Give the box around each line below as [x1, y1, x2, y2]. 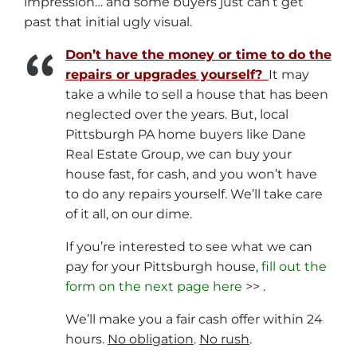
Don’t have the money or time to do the [65, 47, 331, 63]
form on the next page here [65, 279, 242, 295]
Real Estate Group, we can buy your [65, 147, 292, 163]
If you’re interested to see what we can [65, 239, 312, 255]
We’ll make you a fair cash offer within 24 [65, 312, 323, 328]
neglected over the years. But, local [65, 107, 288, 123]
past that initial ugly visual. [24, 14, 192, 30]
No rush [199, 331, 249, 347]
